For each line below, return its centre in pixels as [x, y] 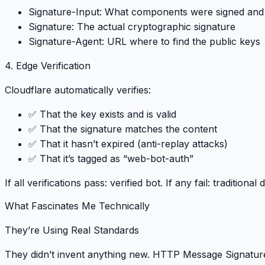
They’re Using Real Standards [72, 230]
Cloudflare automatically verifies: [78, 90]
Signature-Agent [65, 42]
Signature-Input [64, 12]
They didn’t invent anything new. [79, 254]
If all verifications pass [55, 183]
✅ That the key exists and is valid [102, 114]
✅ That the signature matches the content [123, 129]
